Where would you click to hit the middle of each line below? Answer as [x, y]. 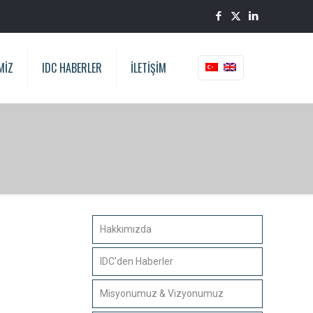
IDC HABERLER [72, 68]
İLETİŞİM [148, 68]
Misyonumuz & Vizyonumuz [161, 293]
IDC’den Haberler [136, 261]
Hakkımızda [125, 229]
